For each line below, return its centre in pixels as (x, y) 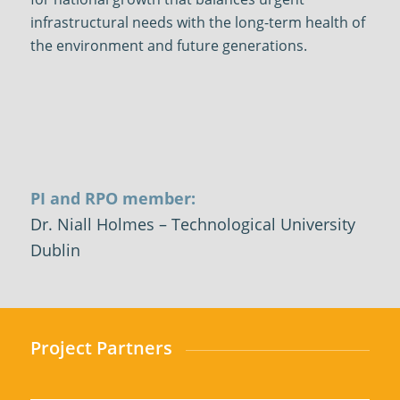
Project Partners (101, 348)
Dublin (55, 250)
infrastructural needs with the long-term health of (197, 23)
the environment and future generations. (168, 46)
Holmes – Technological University (225, 225)
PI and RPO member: (112, 199)
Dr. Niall (63, 225)
